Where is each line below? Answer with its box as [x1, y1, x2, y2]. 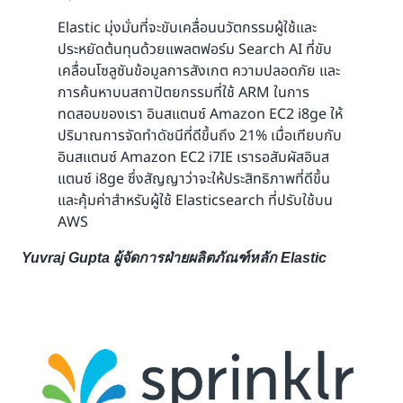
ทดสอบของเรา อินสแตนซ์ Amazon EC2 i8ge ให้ [58, 103, 343, 126]
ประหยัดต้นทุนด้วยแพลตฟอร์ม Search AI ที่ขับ [58, 39, 332, 61]
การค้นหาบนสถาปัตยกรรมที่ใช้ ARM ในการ [58, 82, 309, 104]
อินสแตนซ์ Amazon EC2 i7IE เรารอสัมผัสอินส [58, 147, 329, 169]
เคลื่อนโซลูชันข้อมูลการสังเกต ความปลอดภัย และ [58, 60, 340, 83]
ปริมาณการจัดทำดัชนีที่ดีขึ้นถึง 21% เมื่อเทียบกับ [58, 125, 342, 148]
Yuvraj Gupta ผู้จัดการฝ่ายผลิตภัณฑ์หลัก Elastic [22, 250, 327, 266]
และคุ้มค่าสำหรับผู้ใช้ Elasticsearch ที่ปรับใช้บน [58, 190, 333, 212]
